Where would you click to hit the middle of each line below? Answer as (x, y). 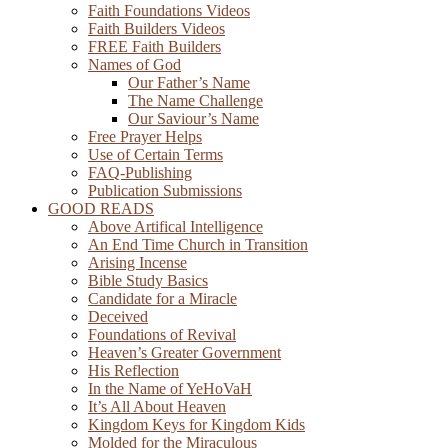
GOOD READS (101, 208)
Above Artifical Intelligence (175, 226)
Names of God (134, 64)
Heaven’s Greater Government (184, 352)
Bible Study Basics (148, 280)
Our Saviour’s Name (193, 118)
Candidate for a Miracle (162, 298)
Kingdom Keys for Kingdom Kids (196, 424)
